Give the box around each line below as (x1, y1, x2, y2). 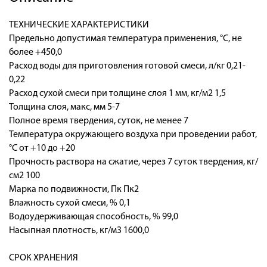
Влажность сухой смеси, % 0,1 (9, 198, 131, 208)
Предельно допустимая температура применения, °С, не (9, 33, 242, 44)
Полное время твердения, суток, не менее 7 (9, 116, 188, 126)
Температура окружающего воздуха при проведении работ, (9, 129, 257, 139)
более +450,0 (9, 47, 62, 57)
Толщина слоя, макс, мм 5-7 (9, 102, 120, 112)
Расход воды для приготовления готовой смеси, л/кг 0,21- (9, 61, 246, 71)
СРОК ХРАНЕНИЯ (9, 253, 78, 263)
